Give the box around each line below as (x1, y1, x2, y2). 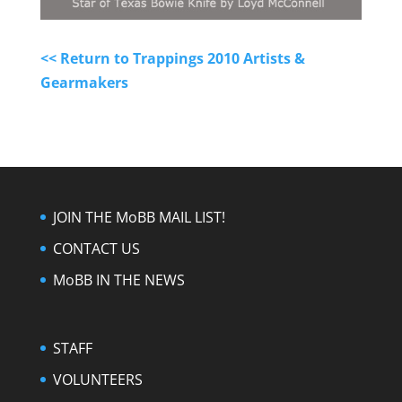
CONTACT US (52, 238, 140, 258)
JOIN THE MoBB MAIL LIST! (52, 206, 225, 227)
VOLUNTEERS (52, 369, 143, 389)
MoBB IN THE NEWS (52, 269, 185, 290)
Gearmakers (39, 72, 128, 92)
